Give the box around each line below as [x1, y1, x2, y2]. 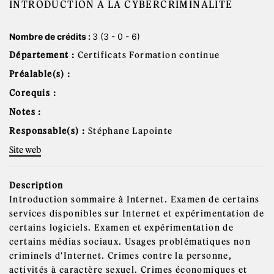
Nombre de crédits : [9, 31, 92, 42]
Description [9, 180, 64, 191]
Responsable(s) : [9, 125, 88, 136]
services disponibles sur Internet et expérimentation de [9, 208, 264, 219]
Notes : [9, 106, 42, 117]
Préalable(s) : [9, 68, 71, 80]
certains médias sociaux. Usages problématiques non [9, 236, 251, 247]
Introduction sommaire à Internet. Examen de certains [9, 194, 260, 205]
